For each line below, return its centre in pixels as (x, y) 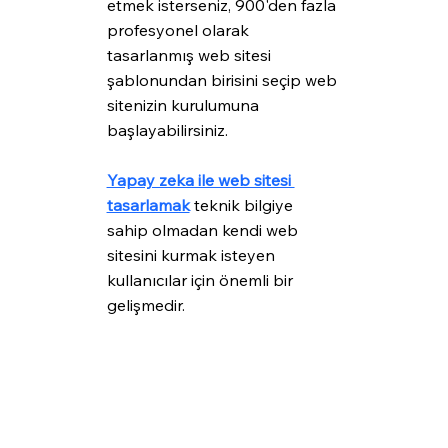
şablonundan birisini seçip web (223, 80)
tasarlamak (148, 205)
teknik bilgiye (243, 205)
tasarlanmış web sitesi (190, 55)
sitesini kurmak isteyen (192, 255)
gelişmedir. (145, 305)
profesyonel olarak (179, 30)
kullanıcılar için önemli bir (201, 280)
